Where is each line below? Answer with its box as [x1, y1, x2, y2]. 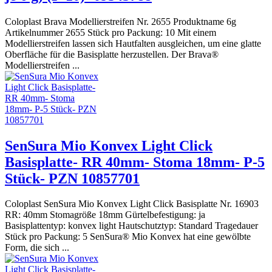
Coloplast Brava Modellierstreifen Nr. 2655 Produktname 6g [5, 16, 236, 27]
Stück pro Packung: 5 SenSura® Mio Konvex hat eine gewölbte [5, 231, 251, 242]
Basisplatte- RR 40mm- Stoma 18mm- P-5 [5, 154, 265, 170]
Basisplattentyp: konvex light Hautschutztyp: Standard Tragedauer [5, 220, 258, 231]
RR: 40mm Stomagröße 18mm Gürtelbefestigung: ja [5, 209, 205, 220]
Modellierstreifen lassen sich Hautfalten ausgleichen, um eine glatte [5, 38, 261, 49]
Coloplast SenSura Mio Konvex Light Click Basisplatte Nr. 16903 [5, 199, 259, 209]
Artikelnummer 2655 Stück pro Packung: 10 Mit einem [5, 27, 216, 38]
